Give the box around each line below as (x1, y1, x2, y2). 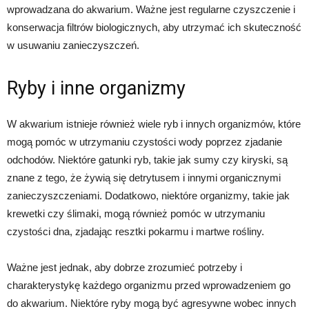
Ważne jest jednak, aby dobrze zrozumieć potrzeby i (7, 261, 242, 274)
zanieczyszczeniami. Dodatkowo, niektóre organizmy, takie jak (7, 190, 290, 202)
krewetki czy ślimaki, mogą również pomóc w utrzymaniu (7, 208, 265, 220)
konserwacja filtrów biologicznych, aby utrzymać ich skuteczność (7, 21, 301, 34)
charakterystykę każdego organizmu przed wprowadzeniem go (7, 279, 290, 292)
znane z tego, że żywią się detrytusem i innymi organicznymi (7, 172, 281, 184)
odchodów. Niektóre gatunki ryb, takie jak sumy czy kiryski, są (7, 154, 288, 166)
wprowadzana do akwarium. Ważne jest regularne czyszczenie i (7, 3, 295, 16)
